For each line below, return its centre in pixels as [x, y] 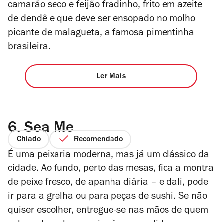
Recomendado [98, 140]
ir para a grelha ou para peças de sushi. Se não [108, 197]
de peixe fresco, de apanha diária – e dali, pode [108, 183]
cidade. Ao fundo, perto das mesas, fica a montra [111, 169]
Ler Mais [111, 77]
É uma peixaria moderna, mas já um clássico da [109, 155]
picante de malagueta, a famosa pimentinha [101, 33]
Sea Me [47, 129]
